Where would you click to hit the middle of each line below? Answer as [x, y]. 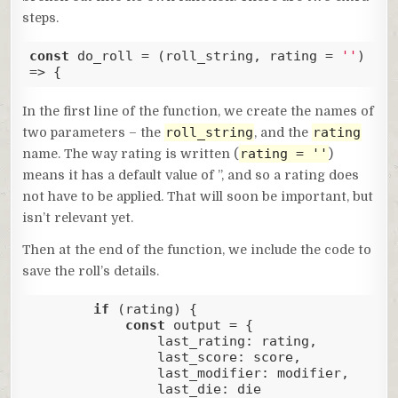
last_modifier [209, 374]
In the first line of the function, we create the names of [199, 111]
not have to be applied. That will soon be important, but [198, 196]
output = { [209, 326]
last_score [197, 358]
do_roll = [113, 56]
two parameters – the [94, 132]
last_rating [201, 342]
